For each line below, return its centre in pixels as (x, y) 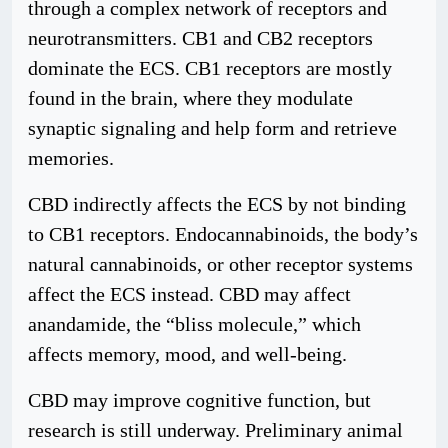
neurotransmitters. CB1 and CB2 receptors (200, 38)
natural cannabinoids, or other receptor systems (220, 264)
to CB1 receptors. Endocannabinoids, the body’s (223, 234)
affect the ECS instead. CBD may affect (189, 294)
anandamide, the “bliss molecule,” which (194, 324)
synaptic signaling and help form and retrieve (212, 128)
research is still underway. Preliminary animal (215, 430)
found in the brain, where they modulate (190, 98)
